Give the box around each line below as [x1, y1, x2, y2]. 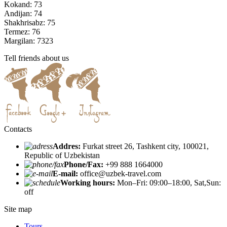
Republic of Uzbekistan [24, 150, 100, 160]
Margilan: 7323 [4, 36, 53, 45]
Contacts [4, 124, 32, 133]
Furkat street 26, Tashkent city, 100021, [81, 141, 209, 150]
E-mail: [53, 169, 78, 178]
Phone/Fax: [64, 160, 103, 169]
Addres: [53, 141, 81, 150]
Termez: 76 [4, 27, 42, 36]
